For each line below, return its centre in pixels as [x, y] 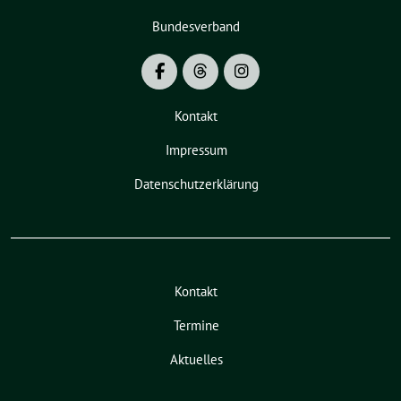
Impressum [196, 150]
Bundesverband [196, 27]
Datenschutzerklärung [196, 184]
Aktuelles [196, 360]
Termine [196, 326]
